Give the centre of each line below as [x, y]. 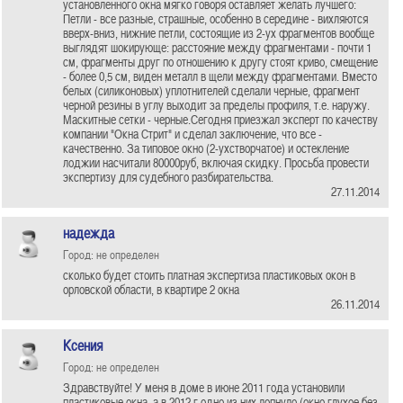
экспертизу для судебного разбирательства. [168, 177]
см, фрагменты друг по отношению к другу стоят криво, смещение [220, 62]
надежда [89, 233]
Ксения [83, 345]
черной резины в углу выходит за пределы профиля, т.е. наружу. [216, 105]
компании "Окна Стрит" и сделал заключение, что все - [193, 134]
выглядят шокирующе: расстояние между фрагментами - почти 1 [217, 47]
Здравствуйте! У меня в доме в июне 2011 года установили [204, 387]
